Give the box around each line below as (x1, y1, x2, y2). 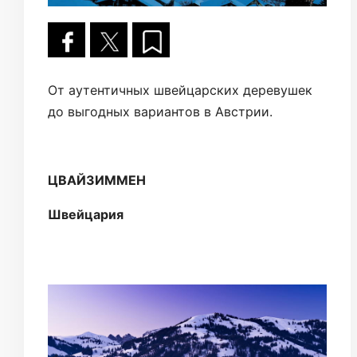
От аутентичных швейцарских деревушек (48, 81, 312, 98)
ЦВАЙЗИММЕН (48, 171, 146, 188)
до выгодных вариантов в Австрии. (48, 103, 273, 120)
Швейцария (48, 206, 124, 222)
